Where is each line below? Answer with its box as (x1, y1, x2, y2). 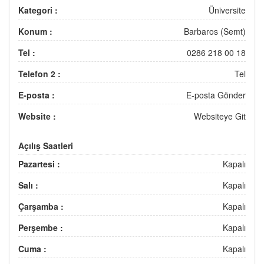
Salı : (18, 179, 38, 191)
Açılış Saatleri (18, 139, 73, 151)
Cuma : (18, 242, 47, 255)
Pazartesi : (18, 157, 60, 170)
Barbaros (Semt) (184, 25, 246, 37)
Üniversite (209, 4, 246, 16)
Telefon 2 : (18, 67, 61, 80)
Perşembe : (18, 221, 63, 233)
